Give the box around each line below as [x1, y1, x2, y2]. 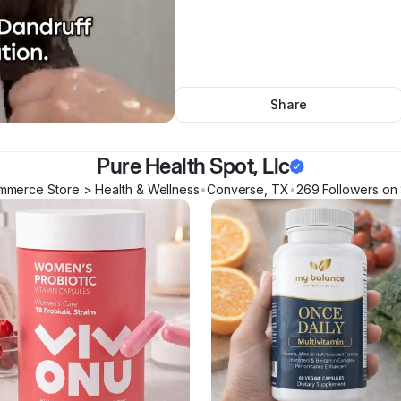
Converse [206, 181, 265, 197]
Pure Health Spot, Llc [97, 152, 290, 179]
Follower [319, 181, 372, 197]
